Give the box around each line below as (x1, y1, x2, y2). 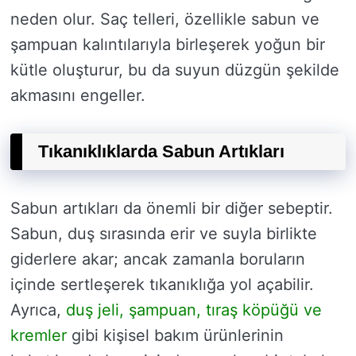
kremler (10, 325, 67, 345)
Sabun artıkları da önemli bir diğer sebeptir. (10, 198, 333, 218)
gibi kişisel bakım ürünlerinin (67, 325, 284, 345)
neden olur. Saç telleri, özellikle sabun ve (10, 9, 319, 29)
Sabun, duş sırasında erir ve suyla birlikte (10, 223, 317, 243)
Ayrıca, (10, 300, 66, 319)
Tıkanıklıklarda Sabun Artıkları (38, 141, 284, 161)
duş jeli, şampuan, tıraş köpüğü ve (66, 300, 322, 319)
